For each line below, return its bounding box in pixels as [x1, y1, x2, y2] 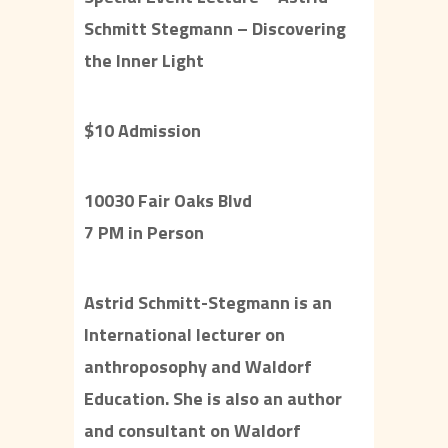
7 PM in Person [84, 219, 204, 246]
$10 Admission [84, 117, 201, 144]
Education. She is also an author [84, 385, 342, 412]
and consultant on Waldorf [84, 417, 301, 444]
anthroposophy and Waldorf [84, 353, 312, 380]
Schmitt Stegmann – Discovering [84, 15, 346, 42]
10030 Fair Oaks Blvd [84, 187, 252, 214]
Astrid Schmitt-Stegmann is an [84, 289, 332, 316]
